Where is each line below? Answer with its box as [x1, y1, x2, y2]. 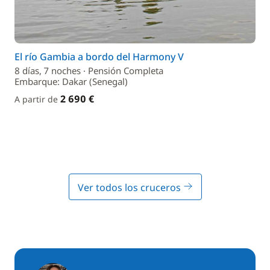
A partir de [14, 93, 60, 105]
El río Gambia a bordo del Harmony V [14, 50, 184, 63]
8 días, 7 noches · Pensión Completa [14, 64, 163, 77]
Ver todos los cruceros [77, 181, 183, 194]
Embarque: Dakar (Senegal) [14, 75, 128, 87]
